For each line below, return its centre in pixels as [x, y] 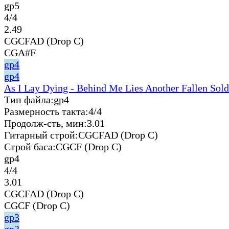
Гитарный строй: [41, 135]
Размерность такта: [46, 111]
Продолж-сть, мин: [45, 123]
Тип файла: [29, 99]
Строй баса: [30, 146]
